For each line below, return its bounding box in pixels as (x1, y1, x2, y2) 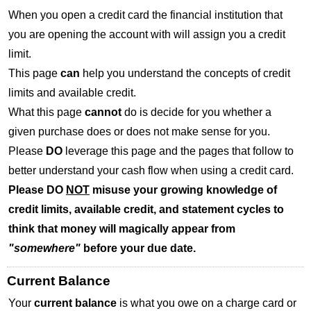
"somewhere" (8, 242, 81, 255)
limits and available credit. (8, 87, 136, 99)
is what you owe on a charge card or (117, 297, 296, 310)
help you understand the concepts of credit (80, 67, 290, 80)
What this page (8, 106, 85, 119)
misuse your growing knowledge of (90, 184, 277, 196)
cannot (85, 106, 121, 119)
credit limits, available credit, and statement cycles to (8, 203, 284, 216)
